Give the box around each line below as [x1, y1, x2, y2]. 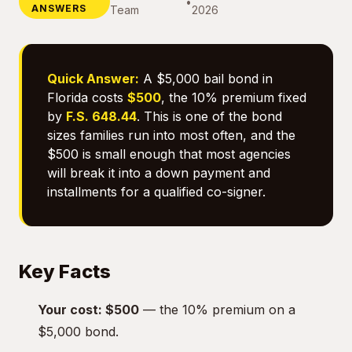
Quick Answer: [47, 71, 139, 86]
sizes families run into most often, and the [47, 127, 295, 143]
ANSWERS [31, 2, 86, 14]
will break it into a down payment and [47, 165, 270, 181]
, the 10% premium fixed [161, 90, 306, 105]
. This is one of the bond [137, 108, 282, 124]
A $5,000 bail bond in [139, 71, 273, 86]
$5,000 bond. [38, 324, 119, 339]
